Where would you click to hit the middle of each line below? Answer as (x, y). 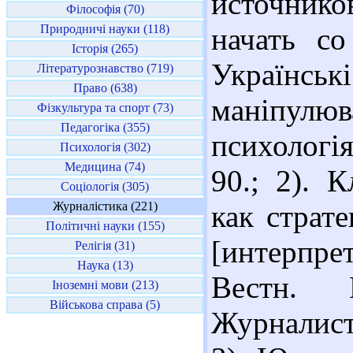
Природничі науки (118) (105, 29)
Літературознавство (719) (105, 68)
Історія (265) (105, 48)
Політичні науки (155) (105, 226)
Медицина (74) (105, 167)
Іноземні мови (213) (105, 285)
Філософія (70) (105, 9)
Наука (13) (105, 265)
